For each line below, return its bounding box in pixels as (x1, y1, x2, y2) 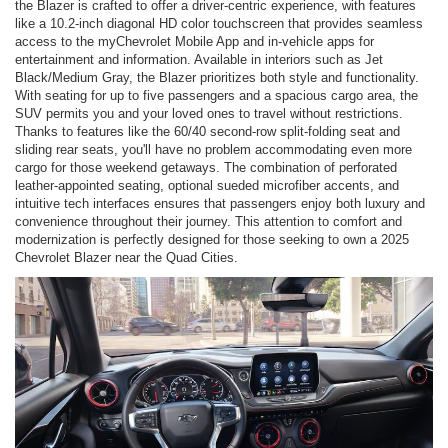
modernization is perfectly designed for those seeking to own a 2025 (15, 232, 409, 248)
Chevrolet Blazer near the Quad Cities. (15, 250, 238, 266)
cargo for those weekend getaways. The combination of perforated (15, 160, 397, 176)
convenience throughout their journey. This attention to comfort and (15, 214, 402, 230)
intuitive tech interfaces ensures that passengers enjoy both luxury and (15, 196, 425, 212)
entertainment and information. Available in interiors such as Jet (15, 52, 383, 68)
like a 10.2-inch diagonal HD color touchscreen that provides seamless (15, 16, 423, 32)
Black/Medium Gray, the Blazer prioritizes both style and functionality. (15, 70, 419, 86)
